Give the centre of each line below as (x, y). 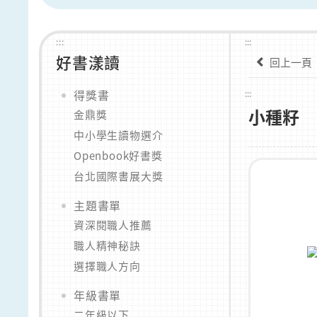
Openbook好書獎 (118, 156)
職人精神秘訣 (107, 246)
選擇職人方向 (107, 266)
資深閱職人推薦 (113, 225)
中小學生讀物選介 (119, 136)
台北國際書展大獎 (119, 177)
